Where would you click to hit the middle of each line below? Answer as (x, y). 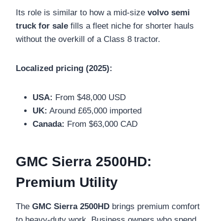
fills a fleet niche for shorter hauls (131, 26)
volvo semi (169, 12)
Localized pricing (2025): (64, 68)
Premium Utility (67, 182)
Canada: (49, 124)
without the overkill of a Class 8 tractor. (88, 39)
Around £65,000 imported (94, 110)
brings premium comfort (155, 206)
